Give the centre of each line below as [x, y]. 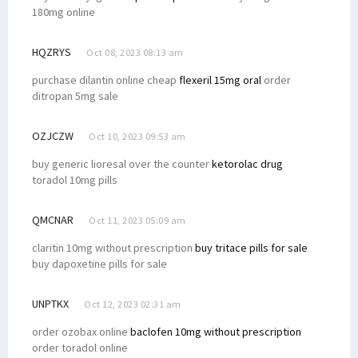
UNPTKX [50, 303]
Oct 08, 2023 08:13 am [135, 52]
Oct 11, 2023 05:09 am [137, 220]
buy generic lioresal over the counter [122, 163]
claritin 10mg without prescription [113, 247]
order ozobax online [81, 331]
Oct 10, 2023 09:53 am [137, 136]
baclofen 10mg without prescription [216, 331]
